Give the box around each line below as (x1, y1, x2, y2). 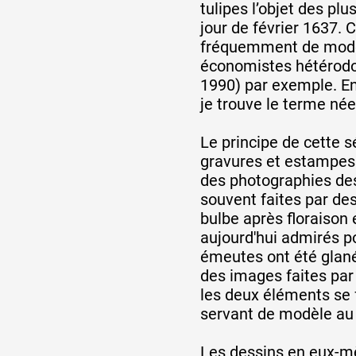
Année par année (99, 123, 330, 158)
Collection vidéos (64, 190, 295, 225)
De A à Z (99, 64, 208, 99)
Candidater (64, 241, 212, 276)
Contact (64, 292, 171, 327)
